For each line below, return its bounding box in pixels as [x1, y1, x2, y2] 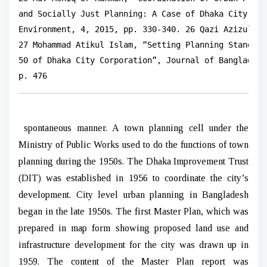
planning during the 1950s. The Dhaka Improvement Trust [18, 156, 249, 166]
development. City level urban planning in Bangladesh [18, 189, 249, 200]
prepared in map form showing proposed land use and [18, 222, 249, 233]
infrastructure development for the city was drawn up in [18, 239, 249, 250]
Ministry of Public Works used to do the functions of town [18, 139, 249, 150]
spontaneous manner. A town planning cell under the [24, 122, 249, 133]
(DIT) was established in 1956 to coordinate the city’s [18, 172, 249, 183]
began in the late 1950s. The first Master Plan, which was [18, 206, 249, 216]
